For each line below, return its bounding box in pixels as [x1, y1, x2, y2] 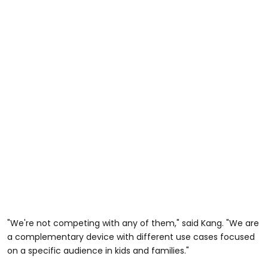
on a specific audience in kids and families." [7, 244, 189, 257]
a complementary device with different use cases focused [7, 230, 255, 243]
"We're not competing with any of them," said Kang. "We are [7, 217, 259, 229]
